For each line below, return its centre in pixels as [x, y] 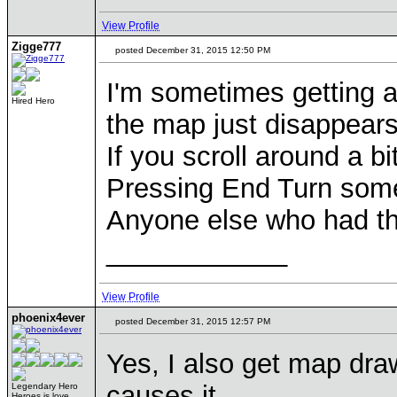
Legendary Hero [45, 386]
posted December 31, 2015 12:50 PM [191, 50]
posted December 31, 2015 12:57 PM [191, 321]
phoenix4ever [48, 318]
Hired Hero [33, 101]
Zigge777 [36, 47]
